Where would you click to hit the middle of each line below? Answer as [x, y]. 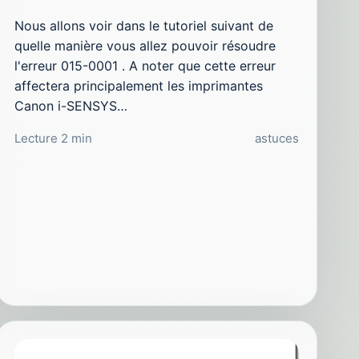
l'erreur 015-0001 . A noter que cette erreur [145, 65]
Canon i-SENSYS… [71, 105]
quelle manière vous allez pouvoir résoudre [145, 45]
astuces [276, 138]
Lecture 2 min [53, 138]
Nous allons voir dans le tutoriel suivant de [143, 25]
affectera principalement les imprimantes [138, 85]
